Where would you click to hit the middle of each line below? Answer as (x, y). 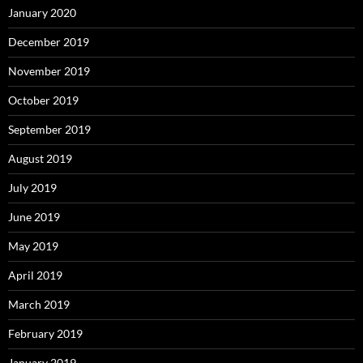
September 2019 (49, 130)
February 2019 (45, 334)
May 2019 (33, 246)
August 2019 (40, 159)
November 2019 (49, 71)
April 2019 (35, 275)
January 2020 (42, 13)
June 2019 (34, 217)
